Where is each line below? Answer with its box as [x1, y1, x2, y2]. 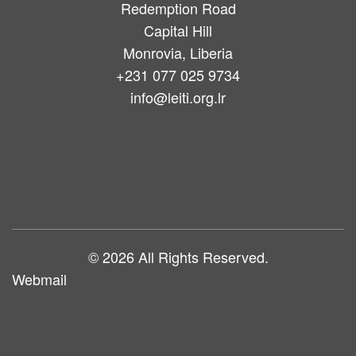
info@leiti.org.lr [130, 87, 226, 107]
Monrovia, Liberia [123, 42, 233, 63]
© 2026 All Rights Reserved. [87, 246, 269, 267]
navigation [12, 146, 122, 180]
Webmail [12, 269, 67, 289]
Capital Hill [144, 20, 212, 41]
